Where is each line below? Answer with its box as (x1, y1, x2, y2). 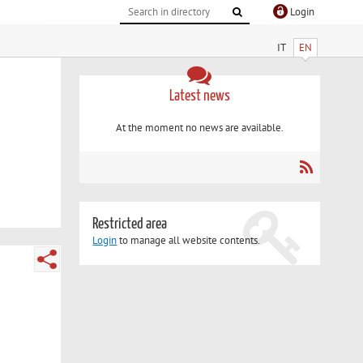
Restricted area (92, 216, 168, 233)
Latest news (169, 88, 230, 104)
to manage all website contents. (117, 233, 261, 248)
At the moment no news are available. (115, 121, 284, 135)
